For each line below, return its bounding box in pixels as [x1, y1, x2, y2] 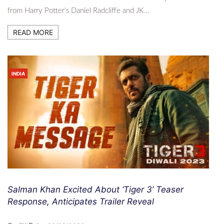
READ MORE [13, 27, 53, 36]
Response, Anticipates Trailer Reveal [7, 196, 154, 207]
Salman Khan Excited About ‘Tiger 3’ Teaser [7, 184, 183, 195]
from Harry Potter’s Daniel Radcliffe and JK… [7, 6, 149, 14]
